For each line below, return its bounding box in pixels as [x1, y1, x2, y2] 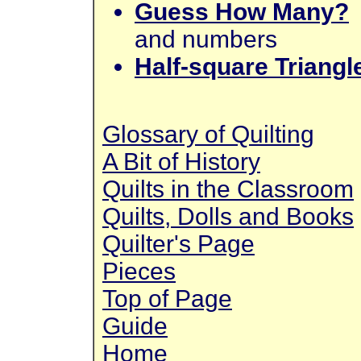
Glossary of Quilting [102, 121, 314, 147]
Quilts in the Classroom [102, 176, 354, 202]
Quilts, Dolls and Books [102, 203, 354, 230]
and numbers [135, 26, 277, 52]
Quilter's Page [102, 230, 255, 257]
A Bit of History [102, 148, 260, 175]
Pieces [102, 258, 176, 284]
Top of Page [102, 285, 232, 312]
